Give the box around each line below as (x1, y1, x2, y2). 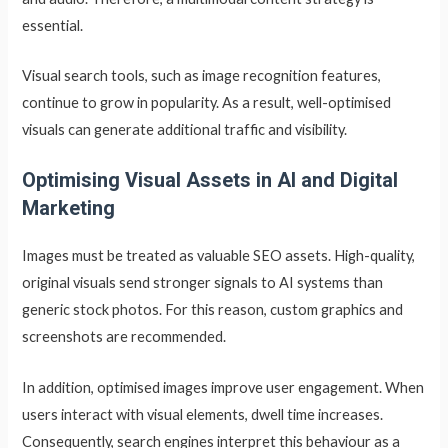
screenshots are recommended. (22, 328, 227, 346)
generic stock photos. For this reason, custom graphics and (22, 301, 404, 319)
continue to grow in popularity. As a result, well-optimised (22, 93, 392, 111)
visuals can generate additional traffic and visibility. (22, 120, 348, 138)
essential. (22, 16, 84, 34)
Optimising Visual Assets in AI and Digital (22, 168, 399, 193)
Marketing (22, 196, 116, 221)
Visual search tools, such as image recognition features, (22, 66, 382, 84)
